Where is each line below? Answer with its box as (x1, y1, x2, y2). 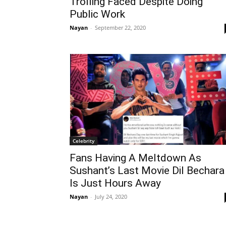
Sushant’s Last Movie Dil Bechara (70, 164, 224, 177)
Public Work (70, 8, 125, 20)
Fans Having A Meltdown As (70, 151, 201, 164)
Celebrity (73, 137, 94, 144)
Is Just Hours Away (70, 177, 161, 189)
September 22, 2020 (95, 23, 146, 31)
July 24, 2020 (95, 192, 127, 200)
